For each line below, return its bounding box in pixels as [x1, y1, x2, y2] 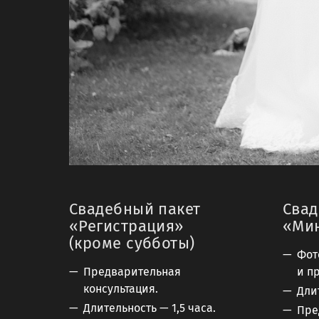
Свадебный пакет [69, 199, 201, 219]
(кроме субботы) [69, 233, 195, 253]
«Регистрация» [69, 216, 206, 236]
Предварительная [83, 264, 181, 278]
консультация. [83, 281, 158, 296]
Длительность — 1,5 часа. [83, 301, 216, 315]
